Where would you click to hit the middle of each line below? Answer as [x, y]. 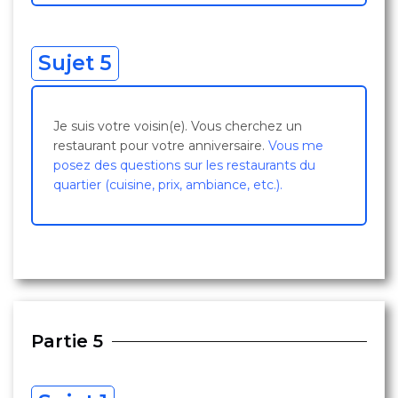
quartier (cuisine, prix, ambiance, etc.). [168, 185]
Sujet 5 [75, 63]
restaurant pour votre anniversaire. [161, 146]
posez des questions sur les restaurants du [184, 165]
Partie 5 [67, 341]
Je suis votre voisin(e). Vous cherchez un [178, 126]
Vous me [296, 146]
